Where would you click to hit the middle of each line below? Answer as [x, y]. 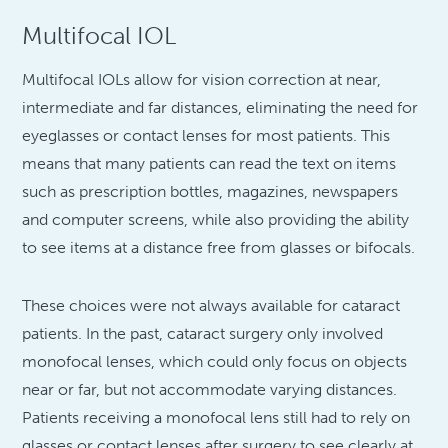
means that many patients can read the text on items [209, 163]
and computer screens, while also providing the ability [216, 219]
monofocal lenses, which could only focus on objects [215, 361]
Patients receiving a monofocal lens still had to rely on [216, 417]
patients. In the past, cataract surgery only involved [203, 333]
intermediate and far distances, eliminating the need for [220, 107]
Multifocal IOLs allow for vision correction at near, [202, 79]
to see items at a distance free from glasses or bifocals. [219, 247]
